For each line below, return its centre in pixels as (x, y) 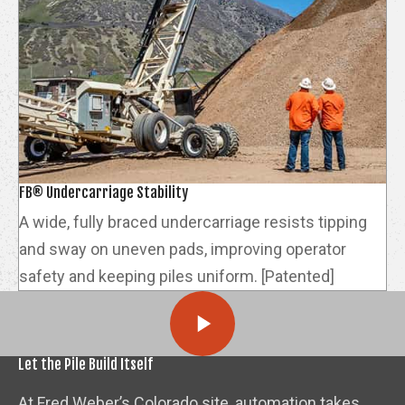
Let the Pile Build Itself (85, 364)
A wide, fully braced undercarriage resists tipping (193, 221)
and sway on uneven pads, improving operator (183, 249)
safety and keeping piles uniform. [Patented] (177, 276)
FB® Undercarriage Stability (104, 192)
